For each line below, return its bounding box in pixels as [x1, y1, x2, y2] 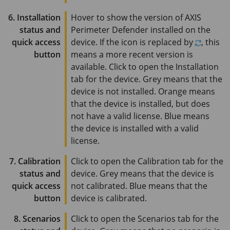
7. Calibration [9, 155, 61, 167]
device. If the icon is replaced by [71, 36, 195, 48]
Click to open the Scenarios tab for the [71, 213, 219, 224]
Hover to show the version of [71, 11, 185, 23]
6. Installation [8, 11, 61, 23]
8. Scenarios [14, 213, 61, 224]
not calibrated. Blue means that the [71, 180, 207, 191]
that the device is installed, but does [71, 98, 210, 109]
